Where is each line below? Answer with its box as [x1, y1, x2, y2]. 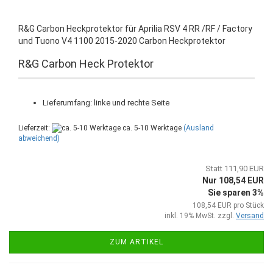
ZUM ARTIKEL [110, 238, 163, 247]
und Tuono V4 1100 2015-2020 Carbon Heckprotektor [18, 36, 225, 46]
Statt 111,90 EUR [205, 164, 264, 174]
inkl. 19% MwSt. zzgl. [165, 211, 236, 221]
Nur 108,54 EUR [202, 175, 264, 186]
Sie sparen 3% [208, 188, 264, 198]
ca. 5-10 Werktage [121, 124, 182, 132]
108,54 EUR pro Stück [193, 201, 264, 210]
